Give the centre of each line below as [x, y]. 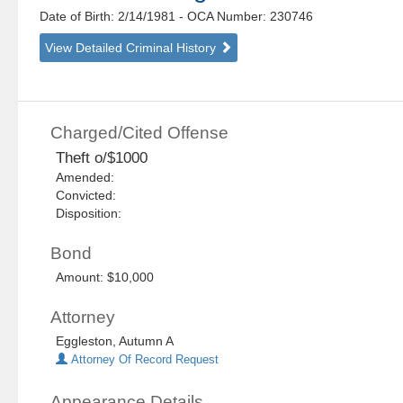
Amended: [89, 178]
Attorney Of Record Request [143, 360]
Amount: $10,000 [105, 278]
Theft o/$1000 [102, 158]
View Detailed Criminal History [133, 48]
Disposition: [89, 214]
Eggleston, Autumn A [115, 341]
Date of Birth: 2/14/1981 [110, 17]
